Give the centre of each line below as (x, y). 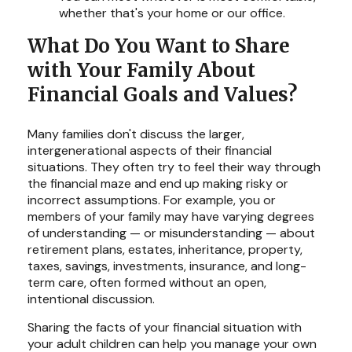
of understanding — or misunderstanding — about (171, 233)
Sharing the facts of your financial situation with (165, 327)
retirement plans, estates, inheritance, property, (165, 249)
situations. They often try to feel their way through (174, 167)
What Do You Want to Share (158, 46)
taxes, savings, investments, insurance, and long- (167, 266)
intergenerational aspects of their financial (150, 150)
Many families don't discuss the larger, (136, 134)
